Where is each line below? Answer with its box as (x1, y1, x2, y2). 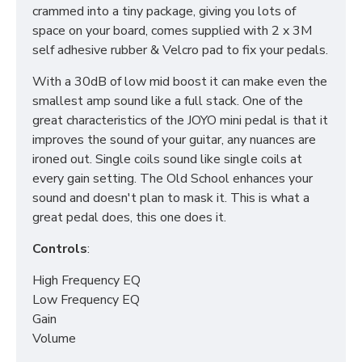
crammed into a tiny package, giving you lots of (32, 2, 296, 20)
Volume (32, 330, 76, 347)
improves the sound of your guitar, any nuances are (32, 131, 316, 149)
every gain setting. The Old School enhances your (32, 170, 313, 187)
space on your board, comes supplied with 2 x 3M (32, 22, 312, 40)
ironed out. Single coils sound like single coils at (32, 150, 302, 168)
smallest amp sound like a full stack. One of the (32, 92, 303, 110)
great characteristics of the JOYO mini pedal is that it (32, 112, 328, 129)
